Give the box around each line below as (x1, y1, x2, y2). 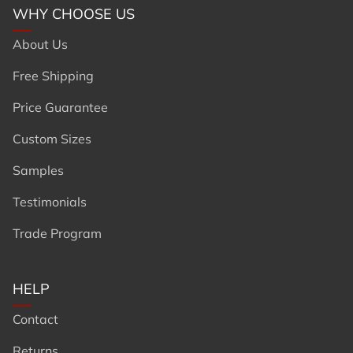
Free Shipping (13, 67, 94, 84)
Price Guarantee (13, 98, 108, 115)
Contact (13, 310, 58, 327)
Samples (13, 162, 64, 178)
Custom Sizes (13, 130, 91, 147)
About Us (13, 35, 68, 52)
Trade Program (13, 225, 102, 241)
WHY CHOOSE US (13, 4, 135, 23)
